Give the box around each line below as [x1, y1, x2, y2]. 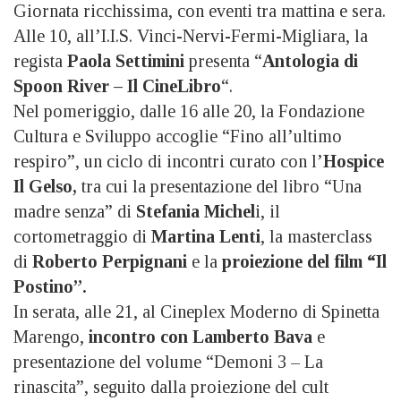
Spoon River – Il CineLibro [13, 75, 221, 96]
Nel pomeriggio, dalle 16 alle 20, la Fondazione [13, 100, 364, 121]
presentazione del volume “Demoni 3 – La [13, 351, 323, 371]
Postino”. [13, 276, 87, 296]
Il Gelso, [13, 175, 77, 196]
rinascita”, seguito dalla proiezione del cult [13, 376, 328, 397]
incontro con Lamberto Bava [89, 326, 312, 346]
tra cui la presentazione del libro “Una [77, 175, 362, 196]
